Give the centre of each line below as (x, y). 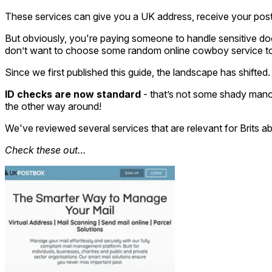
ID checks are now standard (73, 94)
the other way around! (53, 107)
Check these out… (45, 150)
